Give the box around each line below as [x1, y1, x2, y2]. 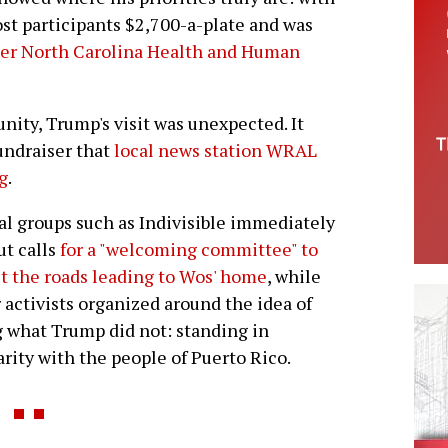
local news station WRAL [114, 138, 317, 163]
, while [267, 264, 321, 289]
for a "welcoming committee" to [60, 237, 318, 262]
